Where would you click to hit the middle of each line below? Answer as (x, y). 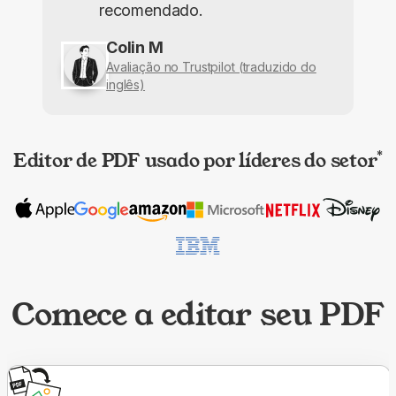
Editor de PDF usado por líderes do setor (195, 161)
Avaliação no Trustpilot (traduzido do (211, 67)
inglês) (126, 85)
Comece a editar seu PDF (198, 314)
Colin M (135, 48)
